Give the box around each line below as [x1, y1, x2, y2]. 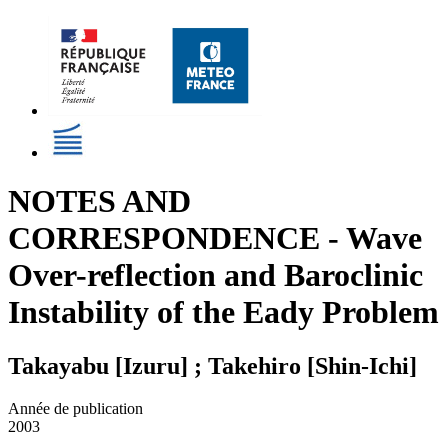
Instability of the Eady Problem [8, 294, 439, 331]
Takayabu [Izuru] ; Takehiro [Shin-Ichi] [8, 352, 417, 379]
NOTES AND [8, 183, 191, 220]
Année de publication [8, 399, 143, 417]
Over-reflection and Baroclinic [8, 257, 423, 294]
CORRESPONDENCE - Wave [8, 220, 422, 257]
